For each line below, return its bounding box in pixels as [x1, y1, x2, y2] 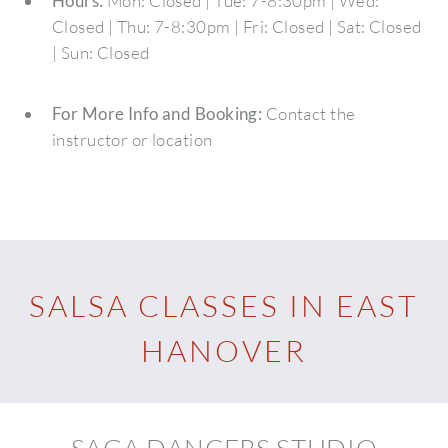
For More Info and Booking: [51, 102, 263, 124]
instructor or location [51, 128, 213, 150]
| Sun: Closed [51, 42, 150, 64]
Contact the [262, 102, 356, 124]
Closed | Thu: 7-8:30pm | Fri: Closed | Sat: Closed [51, 16, 422, 38]
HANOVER [141, 331, 307, 369]
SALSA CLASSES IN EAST [28, 286, 420, 324]
